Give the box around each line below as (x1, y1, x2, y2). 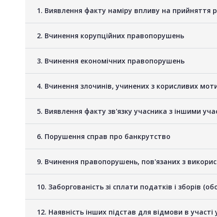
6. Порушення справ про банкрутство (37, 131, 170, 141)
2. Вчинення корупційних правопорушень (37, 31, 184, 40)
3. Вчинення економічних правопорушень (37, 56, 185, 65)
